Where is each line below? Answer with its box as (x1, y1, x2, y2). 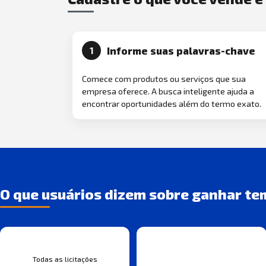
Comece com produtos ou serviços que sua (82, 74, 246, 84)
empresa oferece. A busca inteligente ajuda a (82, 86, 254, 97)
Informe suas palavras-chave (106, 44, 255, 56)
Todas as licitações (32, 254, 97, 263)
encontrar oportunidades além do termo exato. (82, 99, 261, 109)
